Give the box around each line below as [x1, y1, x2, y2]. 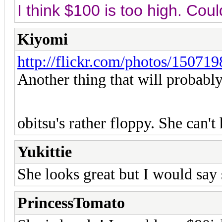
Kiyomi [17, 30, 68, 48]
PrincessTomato [17, 194, 125, 212]
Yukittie [17, 143, 72, 161]
